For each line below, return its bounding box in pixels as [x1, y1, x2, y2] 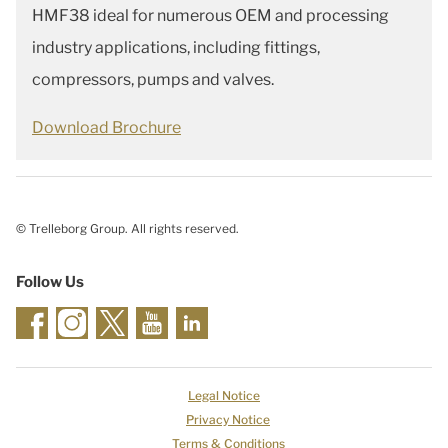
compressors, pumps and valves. [32, 70, 274, 90]
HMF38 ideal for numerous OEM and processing [32, 6, 389, 26]
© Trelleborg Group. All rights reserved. [16, 221, 239, 237]
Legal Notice [188, 388, 260, 404]
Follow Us [16, 273, 84, 292]
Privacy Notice [186, 412, 270, 428]
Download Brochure [32, 118, 181, 138]
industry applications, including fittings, [32, 38, 320, 58]
